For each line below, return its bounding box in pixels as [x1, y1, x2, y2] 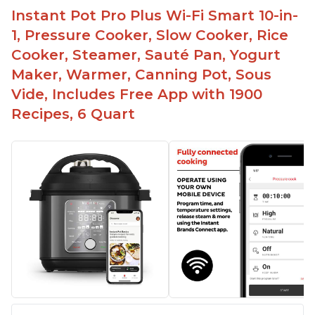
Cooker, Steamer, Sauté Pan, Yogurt [11, 46, 281, 64]
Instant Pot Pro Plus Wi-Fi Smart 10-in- [11, 7, 298, 25]
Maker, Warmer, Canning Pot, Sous [11, 66, 271, 84]
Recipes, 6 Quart [11, 105, 135, 123]
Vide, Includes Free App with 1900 [11, 86, 262, 103]
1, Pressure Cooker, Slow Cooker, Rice [11, 27, 288, 44]
